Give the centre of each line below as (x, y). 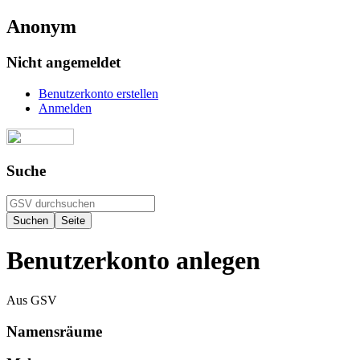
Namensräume (54, 331)
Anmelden (65, 108)
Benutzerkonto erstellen (98, 93)
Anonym (41, 26)
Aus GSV (32, 300)
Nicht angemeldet (63, 62)
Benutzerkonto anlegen (133, 261)
